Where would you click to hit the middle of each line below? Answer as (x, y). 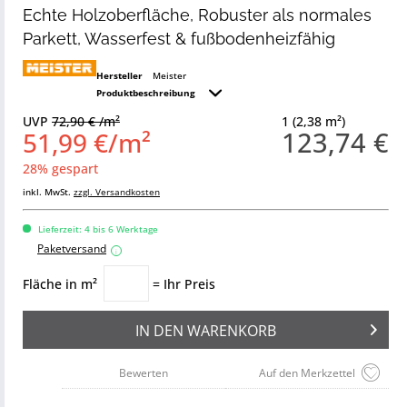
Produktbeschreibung (147, 93)
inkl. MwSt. (48, 192)
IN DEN (159, 331)
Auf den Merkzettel (307, 373)
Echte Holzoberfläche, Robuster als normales (197, 15)
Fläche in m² (60, 284)
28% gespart (60, 169)
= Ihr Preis (184, 284)
